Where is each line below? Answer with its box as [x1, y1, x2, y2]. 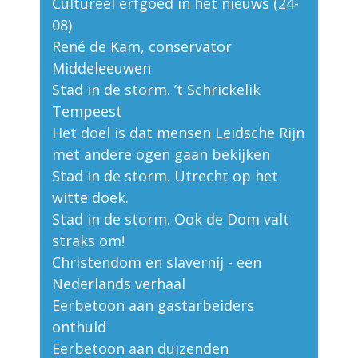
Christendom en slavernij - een [52, 253, 261, 272]
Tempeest [52, 101, 122, 121]
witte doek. [52, 188, 129, 208]
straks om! [52, 231, 125, 251]
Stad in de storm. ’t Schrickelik [52, 80, 261, 100]
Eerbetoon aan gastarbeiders [52, 296, 254, 316]
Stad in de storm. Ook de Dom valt [52, 209, 289, 229]
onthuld [52, 317, 106, 337]
